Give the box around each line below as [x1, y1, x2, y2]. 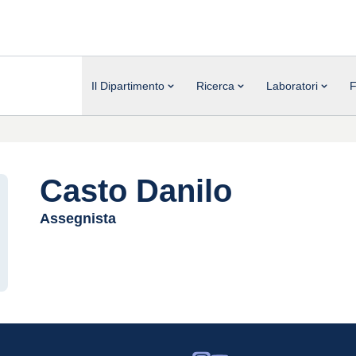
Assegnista [40, 211, 116, 226]
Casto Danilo [40, 173, 232, 208]
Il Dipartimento [91, 79, 164, 92]
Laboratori [266, 79, 318, 92]
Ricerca [196, 79, 234, 92]
